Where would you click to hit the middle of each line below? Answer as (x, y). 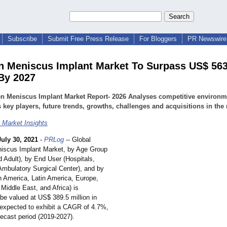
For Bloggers (158, 39)
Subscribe (22, 39)
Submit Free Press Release (88, 39)
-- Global (77, 140)
